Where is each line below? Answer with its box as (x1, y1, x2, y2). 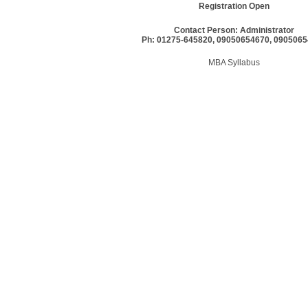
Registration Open (199, 1, 269, 11)
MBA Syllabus (208, 58, 260, 67)
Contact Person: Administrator (174, 25, 294, 35)
